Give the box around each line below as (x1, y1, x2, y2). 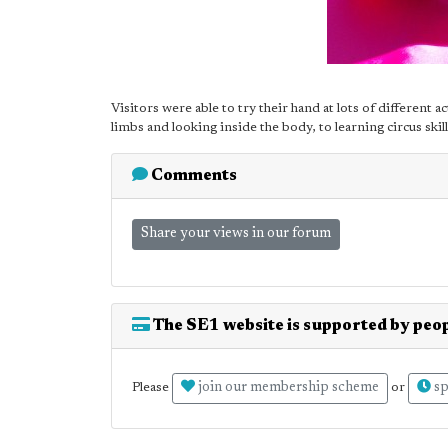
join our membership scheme (195, 381, 379, 395)
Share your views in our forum (141, 227, 331, 241)
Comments (148, 168, 237, 184)
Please (132, 381, 172, 395)
